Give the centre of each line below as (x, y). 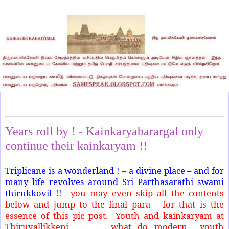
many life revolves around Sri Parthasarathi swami (114, 181)
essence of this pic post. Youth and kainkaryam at (114, 215)
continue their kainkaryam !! (76, 146)
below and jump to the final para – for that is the (114, 204)
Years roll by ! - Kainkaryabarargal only (104, 131)
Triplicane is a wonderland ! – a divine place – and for (114, 170)
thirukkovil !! (38, 193)
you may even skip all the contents (147, 193)
